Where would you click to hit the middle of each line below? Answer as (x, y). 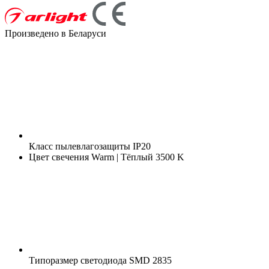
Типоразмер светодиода (78, 260)
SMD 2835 (149, 260)
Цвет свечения (59, 157)
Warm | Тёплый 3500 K (137, 157)
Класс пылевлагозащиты (80, 146)
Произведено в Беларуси (56, 33)
